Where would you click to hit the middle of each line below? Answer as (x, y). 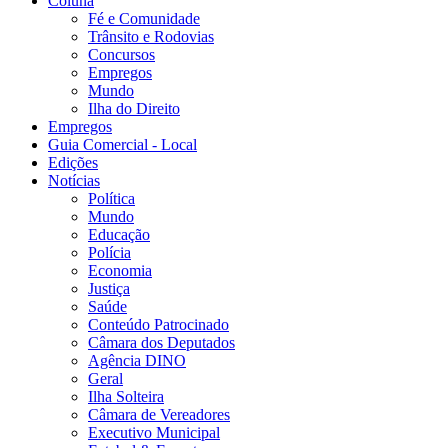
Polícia (109, 253)
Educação (119, 235)
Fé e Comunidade (144, 19)
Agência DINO (137, 361)
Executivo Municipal (154, 433)
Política (111, 199)
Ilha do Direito (134, 109)
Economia (120, 271)
